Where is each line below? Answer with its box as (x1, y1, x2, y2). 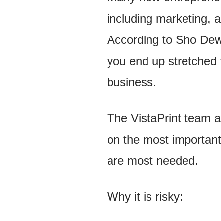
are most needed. (107, 154, 198, 167)
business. (107, 75, 156, 89)
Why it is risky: (107, 190, 183, 203)
